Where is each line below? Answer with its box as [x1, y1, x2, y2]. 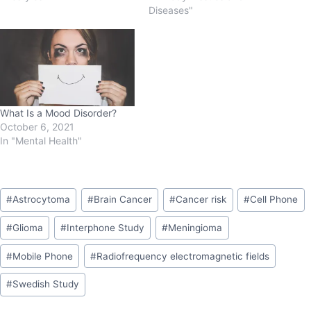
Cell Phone [250, 194, 299, 205]
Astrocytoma [12, 194, 71, 205]
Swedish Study [12, 278, 80, 290]
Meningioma [168, 221, 223, 233]
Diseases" [149, 4, 193, 17]
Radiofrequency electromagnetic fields [96, 250, 270, 262]
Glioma [12, 221, 44, 233]
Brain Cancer [94, 194, 153, 205]
